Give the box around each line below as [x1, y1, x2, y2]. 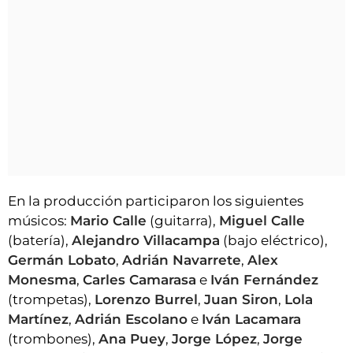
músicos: [8, 213, 70, 229]
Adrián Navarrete [122, 252, 241, 269]
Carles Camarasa [83, 272, 196, 288]
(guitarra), [147, 213, 219, 229]
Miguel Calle [219, 213, 305, 229]
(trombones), [8, 331, 98, 347]
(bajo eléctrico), [220, 232, 328, 249]
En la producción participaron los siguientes [8, 193, 303, 210]
